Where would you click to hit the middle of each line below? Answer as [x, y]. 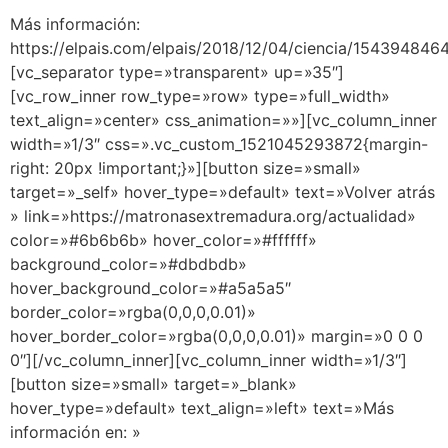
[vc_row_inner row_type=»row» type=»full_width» [200, 95]
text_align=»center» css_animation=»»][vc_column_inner [223, 119]
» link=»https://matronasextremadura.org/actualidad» [213, 215]
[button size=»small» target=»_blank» [153, 383]
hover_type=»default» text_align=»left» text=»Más [202, 407]
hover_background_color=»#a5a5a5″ [150, 287]
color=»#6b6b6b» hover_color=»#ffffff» [163, 239]
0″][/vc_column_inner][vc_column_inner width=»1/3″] [208, 359]
